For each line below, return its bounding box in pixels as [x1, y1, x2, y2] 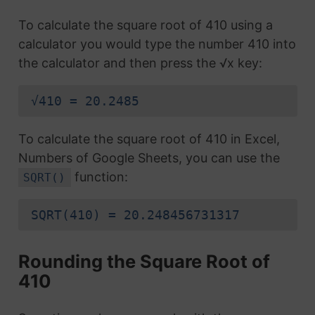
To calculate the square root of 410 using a [18, 18, 273, 33]
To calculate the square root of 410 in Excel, [18, 131, 280, 147]
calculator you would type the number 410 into [18, 37, 296, 52]
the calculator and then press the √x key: [18, 56, 262, 71]
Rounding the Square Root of [18, 250, 270, 272]
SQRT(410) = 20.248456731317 [30, 207, 240, 223]
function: [71, 169, 129, 185]
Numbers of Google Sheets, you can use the [18, 150, 280, 166]
